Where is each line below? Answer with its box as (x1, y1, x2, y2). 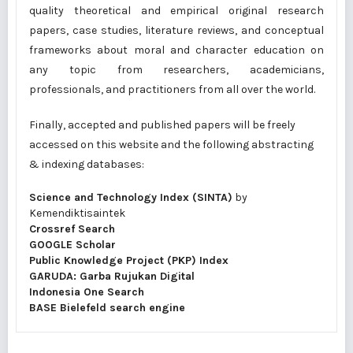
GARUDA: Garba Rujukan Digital (29, 269, 195, 283)
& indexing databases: (29, 158, 144, 171)
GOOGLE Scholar (29, 238, 116, 251)
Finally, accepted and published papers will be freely (29, 118, 295, 132)
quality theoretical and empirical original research (29, 4, 324, 17)
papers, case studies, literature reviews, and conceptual (29, 24, 324, 37)
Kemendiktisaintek (29, 206, 125, 220)
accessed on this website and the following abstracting (29, 138, 314, 151)
